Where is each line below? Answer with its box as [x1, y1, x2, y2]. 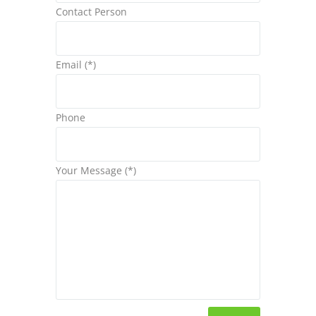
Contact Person [56, 5, 127, 19]
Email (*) [56, 58, 96, 72]
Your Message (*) [56, 164, 136, 178]
